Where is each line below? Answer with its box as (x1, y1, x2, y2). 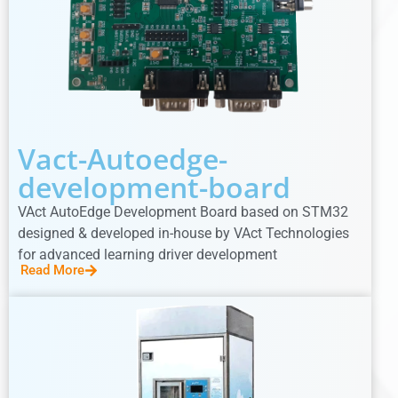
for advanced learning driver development (18, 246, 277, 264)
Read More (20, 262, 84, 279)
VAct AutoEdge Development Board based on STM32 (18, 203, 348, 221)
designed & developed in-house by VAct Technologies (18, 225, 349, 243)
